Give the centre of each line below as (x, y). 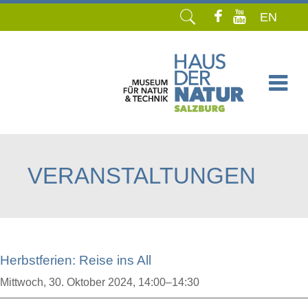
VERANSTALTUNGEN (142, 176)
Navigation (53, 121)
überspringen (59, 137)
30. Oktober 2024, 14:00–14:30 (124, 282)
